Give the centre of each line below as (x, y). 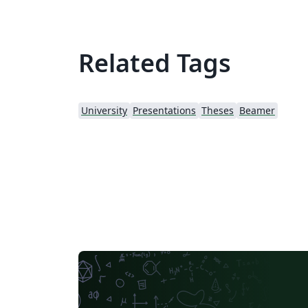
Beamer (257, 110)
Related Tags (155, 63)
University (104, 110)
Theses (218, 110)
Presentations (164, 110)
